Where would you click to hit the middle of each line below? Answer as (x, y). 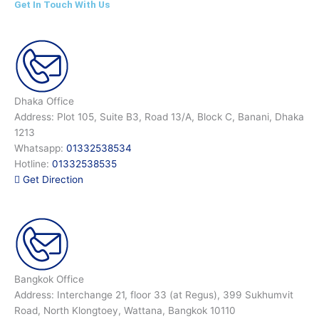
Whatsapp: (40, 148)
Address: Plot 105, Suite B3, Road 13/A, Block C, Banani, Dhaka (159, 116)
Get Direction (52, 179)
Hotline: (33, 163)
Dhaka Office (44, 101)
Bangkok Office (49, 279)
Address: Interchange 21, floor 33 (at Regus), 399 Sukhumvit (154, 294)
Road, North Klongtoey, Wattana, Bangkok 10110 (125, 310)
